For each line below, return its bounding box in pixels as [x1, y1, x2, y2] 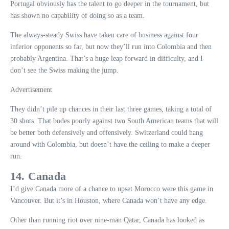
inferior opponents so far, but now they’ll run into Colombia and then [10, 42, 212, 51]
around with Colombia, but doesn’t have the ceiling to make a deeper [10, 140, 210, 148]
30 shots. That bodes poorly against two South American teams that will [10, 117, 218, 125]
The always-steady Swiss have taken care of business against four [10, 31, 198, 39]
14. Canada [10, 169, 66, 182]
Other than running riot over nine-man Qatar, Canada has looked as [10, 216, 204, 224]
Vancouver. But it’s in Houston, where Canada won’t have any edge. [10, 196, 207, 204]
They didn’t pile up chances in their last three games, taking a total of [10, 105, 212, 113]
